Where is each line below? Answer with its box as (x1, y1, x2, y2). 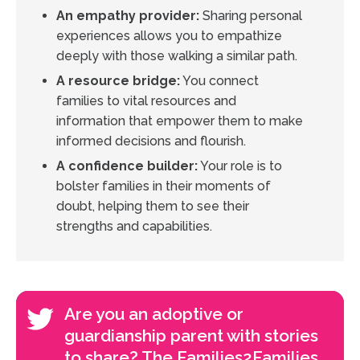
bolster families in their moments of (56, 178, 271, 194)
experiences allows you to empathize (56, 28, 282, 44)
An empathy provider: (56, 8, 199, 24)
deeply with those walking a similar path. (56, 48, 297, 64)
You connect (180, 73, 259, 89)
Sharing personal (199, 8, 302, 24)
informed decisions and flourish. (56, 133, 246, 149)
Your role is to (198, 158, 282, 174)
